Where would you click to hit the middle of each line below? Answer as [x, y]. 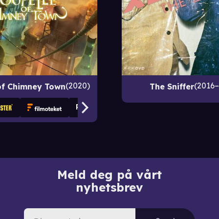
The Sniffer [172, 86]
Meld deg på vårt [109, 174]
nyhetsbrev [109, 187]
